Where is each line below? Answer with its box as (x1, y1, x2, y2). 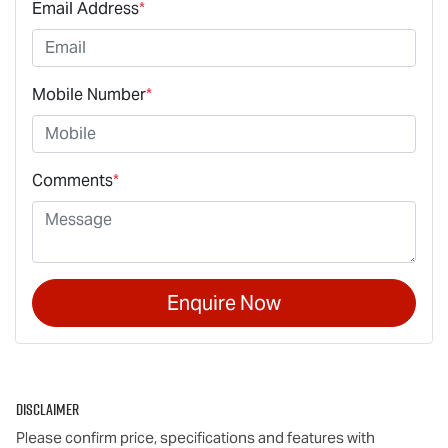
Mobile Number (32, 83, 146, 105)
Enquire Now (167, 289, 281, 316)
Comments (32, 169, 113, 191)
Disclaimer (16, 397, 79, 420)
